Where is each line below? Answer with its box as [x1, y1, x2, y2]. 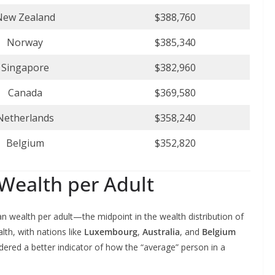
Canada [7, 86, 42, 100]
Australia [142, 226, 180, 238]
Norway [7, 36, 43, 50]
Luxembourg [84, 226, 137, 238]
